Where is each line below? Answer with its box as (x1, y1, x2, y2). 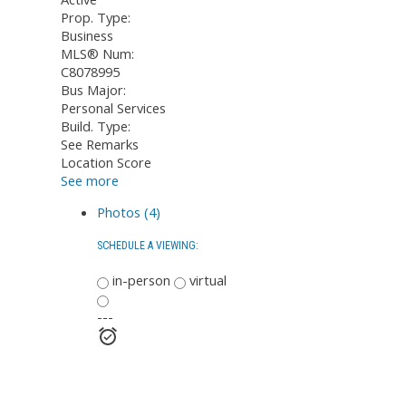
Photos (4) (97, 203, 160, 222)
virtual (186, 270, 227, 289)
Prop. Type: (61, 8, 130, 27)
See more (61, 171, 119, 190)
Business (61, 26, 113, 45)
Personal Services (61, 99, 166, 118)
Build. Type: (61, 117, 130, 136)
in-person (109, 270, 170, 289)
